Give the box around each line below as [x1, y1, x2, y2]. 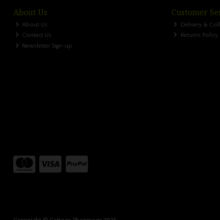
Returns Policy [179, 32, 218, 39]
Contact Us [21, 32, 52, 39]
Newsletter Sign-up [21, 42, 73, 49]
